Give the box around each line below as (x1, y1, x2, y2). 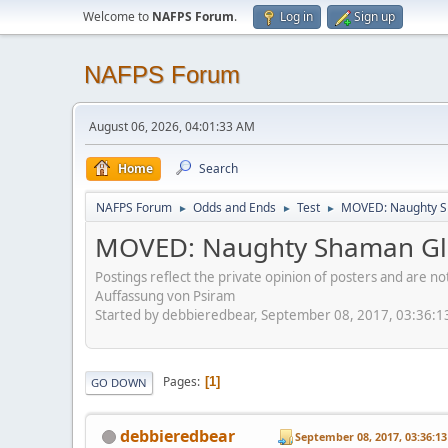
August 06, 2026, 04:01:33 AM (89, 118, 255, 135)
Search (199, 160, 238, 177)
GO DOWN (91, 374, 147, 390)
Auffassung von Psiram (95, 286, 235, 305)
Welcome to (83, 8, 152, 25)
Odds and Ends (193, 199, 276, 216)
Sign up (354, 8, 395, 25)
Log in (280, 8, 313, 25)
